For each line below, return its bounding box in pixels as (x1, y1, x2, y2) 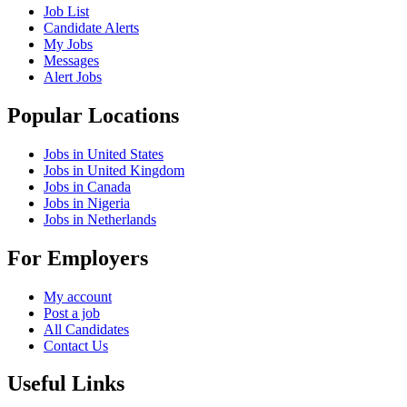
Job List (44, 3, 89, 19)
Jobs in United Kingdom (44, 162, 184, 178)
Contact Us (44, 337, 108, 353)
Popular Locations (7, 103, 179, 127)
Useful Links (7, 372, 124, 396)
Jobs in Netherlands (44, 211, 156, 227)
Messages (44, 52, 99, 68)
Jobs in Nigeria (44, 194, 130, 211)
